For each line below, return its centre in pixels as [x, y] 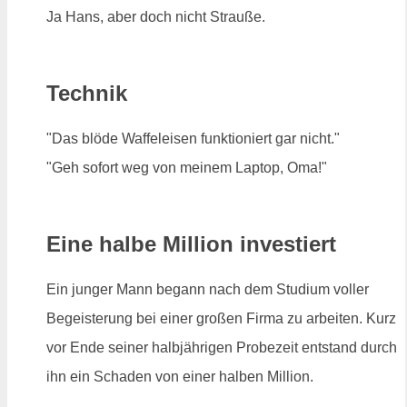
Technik [87, 94]
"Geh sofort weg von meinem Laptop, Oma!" [187, 168]
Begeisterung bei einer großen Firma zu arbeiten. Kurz [221, 318]
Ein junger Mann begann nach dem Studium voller [208, 289]
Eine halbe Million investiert [191, 244]
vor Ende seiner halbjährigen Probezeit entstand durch [222, 347]
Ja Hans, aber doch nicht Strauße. [156, 17]
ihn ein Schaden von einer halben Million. [180, 376]
